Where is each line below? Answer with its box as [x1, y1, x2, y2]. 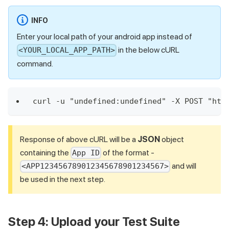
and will [170, 161, 197, 171]
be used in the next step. [20, 174, 105, 185]
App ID [72, 148, 100, 157]
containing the [20, 147, 71, 157]
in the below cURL [117, 45, 180, 55]
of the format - [101, 147, 155, 157]
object [160, 134, 184, 144]
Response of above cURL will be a [20, 134, 138, 144]
